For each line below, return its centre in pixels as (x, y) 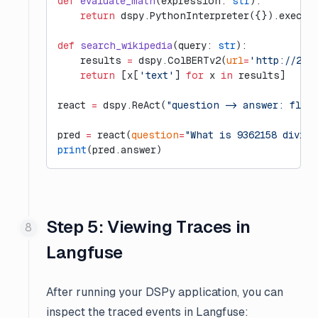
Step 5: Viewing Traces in (149, 227)
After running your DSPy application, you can (165, 292)
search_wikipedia (124, 45)
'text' (157, 75)
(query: (195, 45)
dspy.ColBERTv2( (180, 60)
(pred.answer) (124, 150)
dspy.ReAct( (132, 105)
